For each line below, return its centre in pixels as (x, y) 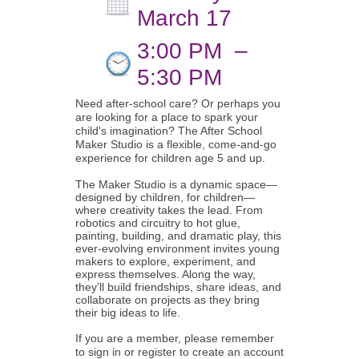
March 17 (184, 18)
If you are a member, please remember (175, 338)
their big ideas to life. (128, 313)
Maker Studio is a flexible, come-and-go (176, 144)
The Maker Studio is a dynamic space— (176, 184)
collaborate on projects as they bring (167, 300)
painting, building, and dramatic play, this (178, 236)
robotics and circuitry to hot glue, (158, 223)
